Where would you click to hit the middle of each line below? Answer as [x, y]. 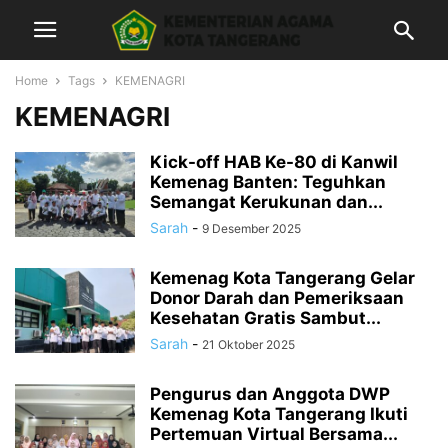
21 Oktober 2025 [248, 344]
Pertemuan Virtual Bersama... [274, 434]
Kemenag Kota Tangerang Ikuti [279, 414]
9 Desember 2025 [251, 228]
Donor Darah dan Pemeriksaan [277, 298]
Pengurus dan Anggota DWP [270, 394]
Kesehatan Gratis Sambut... [265, 318]
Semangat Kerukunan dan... [266, 202]
